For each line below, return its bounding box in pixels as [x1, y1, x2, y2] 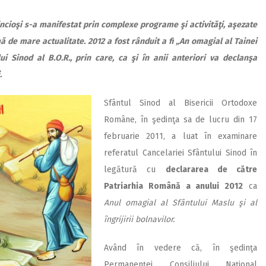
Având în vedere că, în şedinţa [104, 243, 257, 254]
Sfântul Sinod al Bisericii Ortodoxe [104, 98, 257, 109]
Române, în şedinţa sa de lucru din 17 [104, 115, 257, 125]
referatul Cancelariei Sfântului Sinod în [104, 148, 257, 159]
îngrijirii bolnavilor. [104, 214, 175, 225]
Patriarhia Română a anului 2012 [104, 181, 243, 192]
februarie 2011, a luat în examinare [104, 131, 257, 142]
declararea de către [165, 164, 257, 175]
